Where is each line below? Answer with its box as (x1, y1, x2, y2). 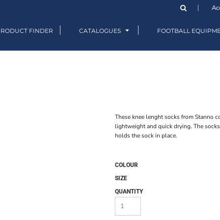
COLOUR (115, 162, 138, 169)
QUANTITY (115, 188, 143, 195)
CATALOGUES (79, 27, 122, 34)
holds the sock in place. (115, 132, 179, 140)
